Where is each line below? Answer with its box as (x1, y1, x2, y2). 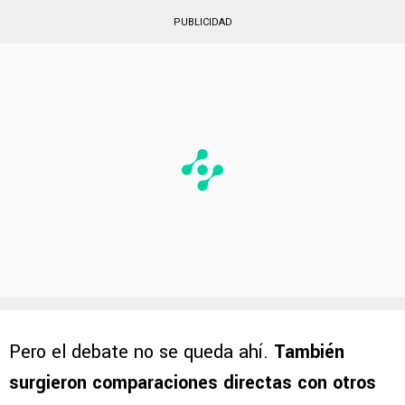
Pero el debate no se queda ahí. (9, 338, 274, 365)
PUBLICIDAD (173, 15, 232, 28)
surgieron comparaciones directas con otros (9, 369, 376, 396)
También (274, 338, 344, 365)
